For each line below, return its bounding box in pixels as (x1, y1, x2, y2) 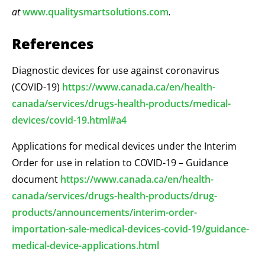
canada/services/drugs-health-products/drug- (12, 189, 217, 202)
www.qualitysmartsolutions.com (22, 5, 169, 19)
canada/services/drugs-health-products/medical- (12, 96, 231, 110)
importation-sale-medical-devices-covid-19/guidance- (12, 222, 249, 235)
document (12, 172, 60, 186)
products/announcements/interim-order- (12, 205, 197, 219)
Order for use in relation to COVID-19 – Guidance (12, 156, 228, 169)
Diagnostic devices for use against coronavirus (12, 63, 219, 77)
